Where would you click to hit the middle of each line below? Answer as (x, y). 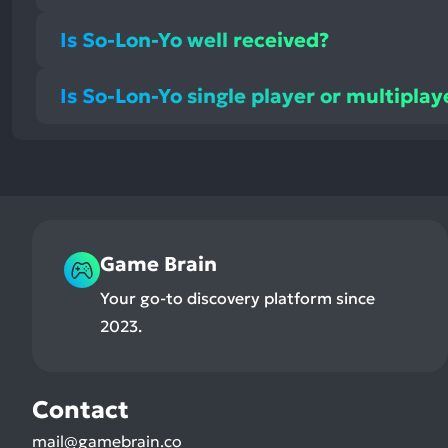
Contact (80, 410)
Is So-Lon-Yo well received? (195, 39)
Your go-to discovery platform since (237, 298)
